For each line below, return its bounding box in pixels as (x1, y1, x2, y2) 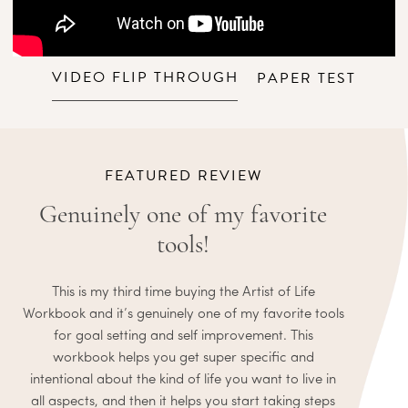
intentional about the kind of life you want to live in (30, 372, 336, 387)
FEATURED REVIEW (104, 164, 262, 187)
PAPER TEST (257, 66, 356, 89)
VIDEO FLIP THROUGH (52, 66, 239, 89)
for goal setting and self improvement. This (53, 329, 313, 343)
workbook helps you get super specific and (52, 351, 314, 365)
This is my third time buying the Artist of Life (51, 285, 315, 300)
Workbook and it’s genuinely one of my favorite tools (22, 307, 344, 321)
